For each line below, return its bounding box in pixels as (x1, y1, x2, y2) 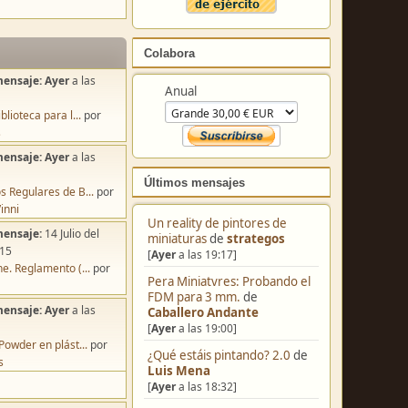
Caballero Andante (147, 303, 259, 321)
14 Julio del (45, 226, 100, 241)
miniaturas (147, 229, 207, 247)
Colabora (143, 46, 195, 60)
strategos (226, 229, 285, 247)
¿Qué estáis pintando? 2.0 (147, 346, 291, 363)
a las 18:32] (175, 378, 237, 394)
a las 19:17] (175, 246, 237, 262)
